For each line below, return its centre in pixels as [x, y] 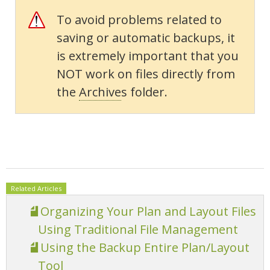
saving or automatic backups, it [146, 37]
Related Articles [36, 188]
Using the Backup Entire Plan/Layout [145, 247]
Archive [100, 92]
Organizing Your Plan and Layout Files [148, 211]
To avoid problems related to [139, 19]
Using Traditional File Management [138, 229]
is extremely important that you [148, 55]
